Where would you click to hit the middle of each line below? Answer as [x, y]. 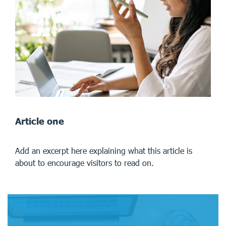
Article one [40, 121]
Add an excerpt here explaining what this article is [104, 150]
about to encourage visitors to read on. [84, 162]
